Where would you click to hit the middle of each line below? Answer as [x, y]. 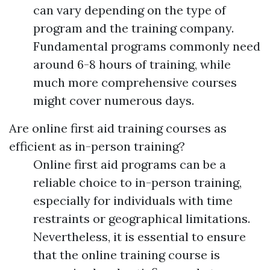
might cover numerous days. [114, 101]
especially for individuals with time [133, 201]
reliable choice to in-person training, [137, 183]
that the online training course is [127, 255]
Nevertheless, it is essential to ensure [140, 237]
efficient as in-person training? [97, 146]
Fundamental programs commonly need [147, 46]
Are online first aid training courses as [118, 128]
